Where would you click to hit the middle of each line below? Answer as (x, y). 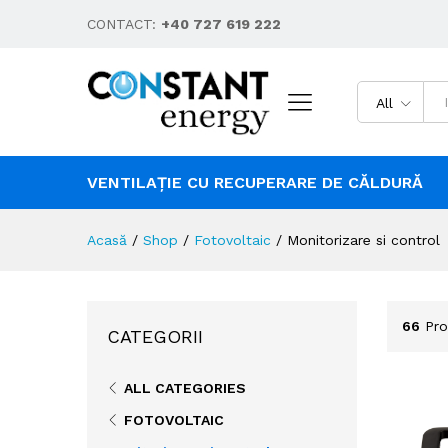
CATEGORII (155, 336)
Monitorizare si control (363, 239)
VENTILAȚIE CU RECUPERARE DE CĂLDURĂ (255, 182)
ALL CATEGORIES (185, 387)
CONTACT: (124, 24)
